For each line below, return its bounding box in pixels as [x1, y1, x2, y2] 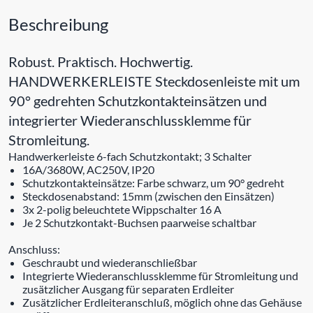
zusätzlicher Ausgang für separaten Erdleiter [22, 282, 234, 296]
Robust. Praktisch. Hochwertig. [8, 52, 193, 70]
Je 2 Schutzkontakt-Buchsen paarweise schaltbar [22, 215, 256, 229]
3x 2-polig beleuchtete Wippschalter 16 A [22, 202, 221, 216]
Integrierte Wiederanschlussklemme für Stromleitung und [22, 268, 298, 282]
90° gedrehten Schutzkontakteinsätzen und [8, 92, 267, 109]
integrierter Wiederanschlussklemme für [8, 111, 252, 129]
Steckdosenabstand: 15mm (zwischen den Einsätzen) [22, 189, 275, 203]
